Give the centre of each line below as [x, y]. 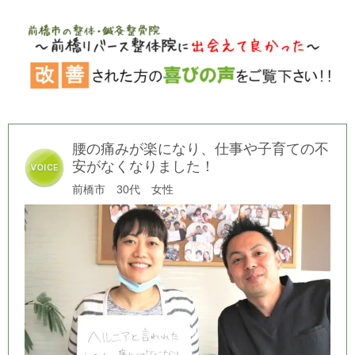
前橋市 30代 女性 [123, 189]
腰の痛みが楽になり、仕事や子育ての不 [200, 149]
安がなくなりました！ [143, 166]
